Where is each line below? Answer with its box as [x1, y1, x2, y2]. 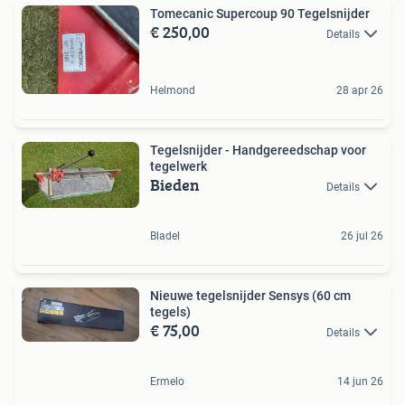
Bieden [150, 172, 200, 197]
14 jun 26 [337, 375, 383, 389]
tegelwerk [150, 158, 207, 174]
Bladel [150, 230, 180, 242]
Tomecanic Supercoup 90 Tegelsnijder [150, 6, 370, 21]
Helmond [150, 83, 195, 97]
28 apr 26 [336, 83, 383, 97]
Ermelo [150, 375, 184, 389]
